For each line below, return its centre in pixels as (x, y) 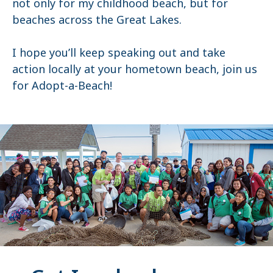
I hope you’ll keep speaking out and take (119, 52)
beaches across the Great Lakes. (97, 19)
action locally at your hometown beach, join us (135, 69)
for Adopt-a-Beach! (62, 85)
